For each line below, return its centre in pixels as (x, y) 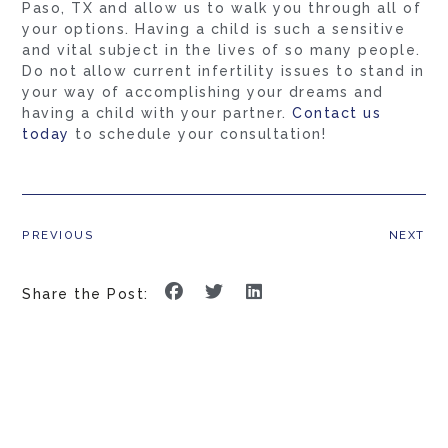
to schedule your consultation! (198, 133)
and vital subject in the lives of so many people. (221, 49)
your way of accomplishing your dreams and (203, 91)
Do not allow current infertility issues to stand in (223, 70)
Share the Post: (85, 294)
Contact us (337, 112)
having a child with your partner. (157, 112)
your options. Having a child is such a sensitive (214, 28)
